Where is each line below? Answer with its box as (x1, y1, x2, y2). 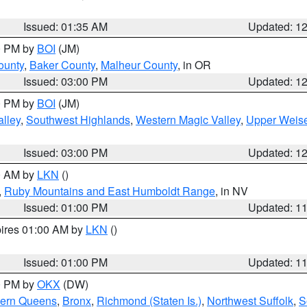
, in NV (215, 183, 248, 199)
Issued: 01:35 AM (23, 19, 108, 34)
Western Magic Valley (136, 112, 241, 127)
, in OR (177, 57, 211, 73)
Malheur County (101, 57, 177, 73)
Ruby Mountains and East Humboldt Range (4, 183, 215, 199)
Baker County (29, 57, 95, 73)
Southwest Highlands (26, 112, 130, 127)
